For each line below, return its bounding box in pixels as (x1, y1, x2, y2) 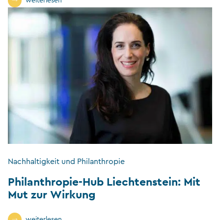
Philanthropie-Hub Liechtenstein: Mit (8, 174, 200, 189)
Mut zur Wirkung (8, 187, 96, 201)
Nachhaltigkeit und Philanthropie (8, 157, 125, 165)
